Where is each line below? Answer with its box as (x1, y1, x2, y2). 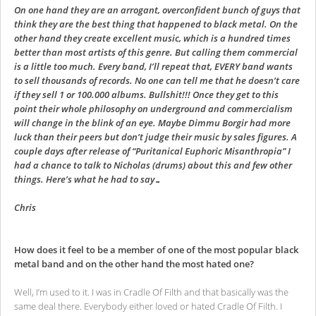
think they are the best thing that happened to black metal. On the (14, 18, 298, 31)
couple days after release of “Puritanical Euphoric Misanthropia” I (14, 145, 291, 158)
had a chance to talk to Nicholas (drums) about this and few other (14, 159, 292, 172)
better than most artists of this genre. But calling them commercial (14, 46, 298, 59)
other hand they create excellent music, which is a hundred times (14, 32, 291, 45)
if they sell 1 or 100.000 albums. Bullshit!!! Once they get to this (14, 88, 279, 102)
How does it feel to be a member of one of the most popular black (14, 243, 298, 257)
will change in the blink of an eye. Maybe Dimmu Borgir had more (14, 116, 291, 130)
